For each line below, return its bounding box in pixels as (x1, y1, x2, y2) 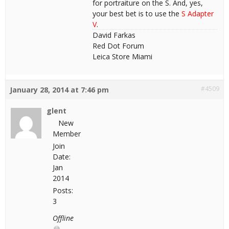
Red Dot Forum (93, 41, 144, 51)
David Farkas (93, 30, 135, 40)
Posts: (53, 186, 73, 195)
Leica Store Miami (93, 52, 152, 61)
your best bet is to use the (93, 9, 181, 18)
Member (53, 129, 81, 139)
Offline (53, 213, 74, 223)
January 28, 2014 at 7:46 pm (10, 85, 109, 95)
